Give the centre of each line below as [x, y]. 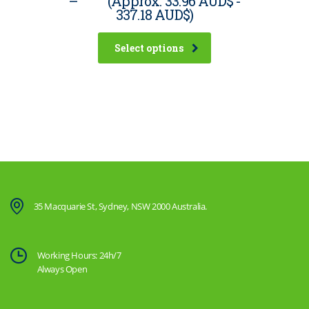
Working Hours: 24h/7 [79, 256]
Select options [149, 48]
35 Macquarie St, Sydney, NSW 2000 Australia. [120, 207]
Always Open [62, 269]
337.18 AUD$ [152, 15]
